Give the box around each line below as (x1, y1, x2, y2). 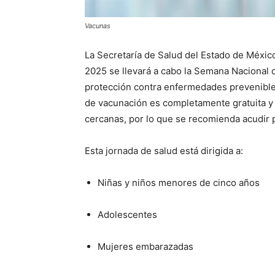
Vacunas (85, 21, 110, 30)
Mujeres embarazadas (98, 241, 193, 252)
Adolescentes (98, 209, 157, 220)
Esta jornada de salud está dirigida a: (85, 145, 243, 157)
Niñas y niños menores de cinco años (98, 177, 260, 188)
